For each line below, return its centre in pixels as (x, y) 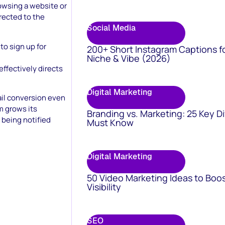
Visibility (104, 187)
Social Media (111, 28)
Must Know (110, 123)
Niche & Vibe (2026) (129, 58)
